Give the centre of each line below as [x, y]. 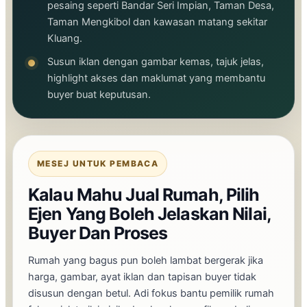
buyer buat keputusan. [99, 94]
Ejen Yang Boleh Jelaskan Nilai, [149, 213]
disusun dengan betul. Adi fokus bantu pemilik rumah [151, 293]
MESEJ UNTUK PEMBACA [98, 163]
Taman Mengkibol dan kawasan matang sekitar [157, 22]
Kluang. [65, 38]
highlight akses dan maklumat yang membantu [156, 78]
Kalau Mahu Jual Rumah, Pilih [144, 194]
